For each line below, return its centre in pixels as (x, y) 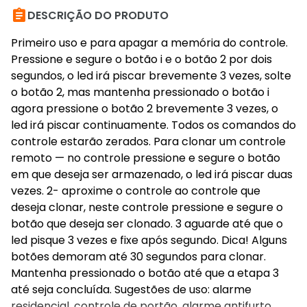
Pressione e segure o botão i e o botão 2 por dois (142, 59)
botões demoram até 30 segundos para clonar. (138, 257)
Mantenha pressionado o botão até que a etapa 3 (145, 273)
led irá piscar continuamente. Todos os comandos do (153, 125)
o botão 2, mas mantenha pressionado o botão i (140, 92)
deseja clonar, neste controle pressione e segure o (147, 207)
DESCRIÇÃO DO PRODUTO (98, 15)
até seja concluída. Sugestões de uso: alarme (131, 290)
